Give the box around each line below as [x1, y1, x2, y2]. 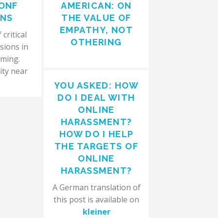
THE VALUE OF [61, 13, 131, 23]
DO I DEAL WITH [57, 92, 135, 103]
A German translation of [52, 182, 141, 193]
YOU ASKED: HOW [54, 80, 139, 91]
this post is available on [54, 194, 140, 205]
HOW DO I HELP [59, 129, 134, 139]
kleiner [82, 206, 110, 217]
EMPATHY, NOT [59, 25, 133, 35]
